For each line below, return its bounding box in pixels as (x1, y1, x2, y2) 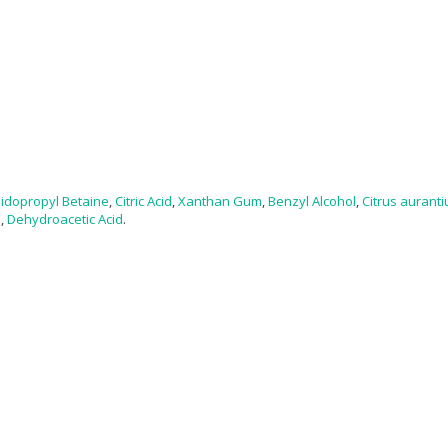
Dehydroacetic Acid (7, 209, 123, 228)
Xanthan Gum (178, 191, 262, 210)
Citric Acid (115, 191, 172, 210)
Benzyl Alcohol (268, 191, 356, 210)
